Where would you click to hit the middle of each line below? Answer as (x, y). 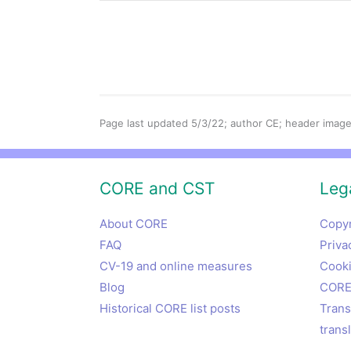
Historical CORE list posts (170, 309)
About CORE (134, 224)
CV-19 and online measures (176, 266)
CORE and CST (157, 189)
